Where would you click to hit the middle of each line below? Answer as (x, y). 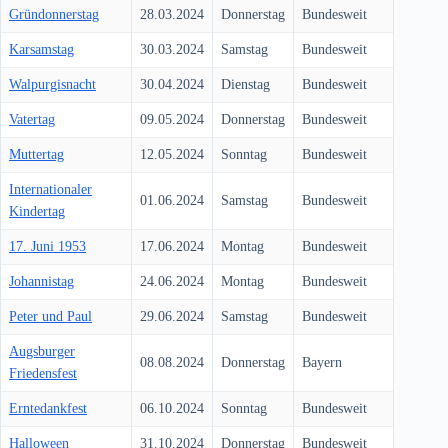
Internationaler (50, 190)
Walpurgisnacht (52, 85)
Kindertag (37, 212)
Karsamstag (41, 50)
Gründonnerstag (54, 15)
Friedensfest (43, 374)
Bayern (322, 363)
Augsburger (42, 352)
